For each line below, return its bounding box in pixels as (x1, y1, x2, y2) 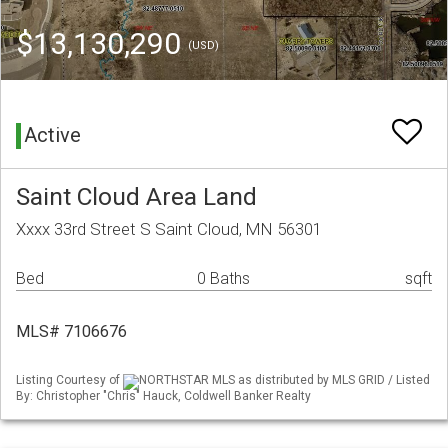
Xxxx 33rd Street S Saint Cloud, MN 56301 (16, 219, 322, 240)
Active (24, 123, 81, 148)
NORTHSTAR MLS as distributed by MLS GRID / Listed (139, 373, 430, 388)
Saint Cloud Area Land (16, 182, 257, 212)
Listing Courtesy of (16, 373, 123, 388)
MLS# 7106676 (16, 322, 127, 342)
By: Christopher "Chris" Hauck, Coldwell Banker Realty (16, 388, 311, 403)
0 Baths (197, 269, 250, 289)
